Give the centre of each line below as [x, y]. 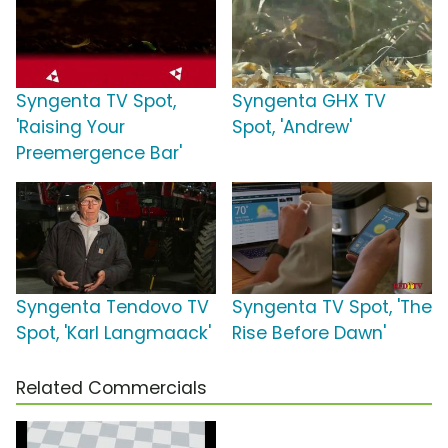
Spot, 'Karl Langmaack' [113, 332]
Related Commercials [111, 387]
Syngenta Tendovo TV [112, 306]
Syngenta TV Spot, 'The [332, 306]
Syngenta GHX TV [309, 100]
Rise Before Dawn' [309, 332]
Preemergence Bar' [99, 152]
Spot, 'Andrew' [292, 126]
